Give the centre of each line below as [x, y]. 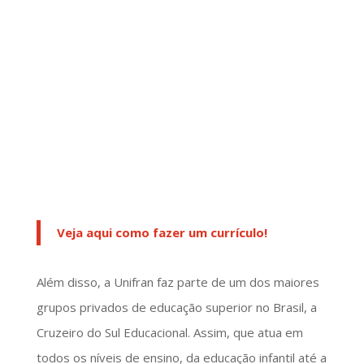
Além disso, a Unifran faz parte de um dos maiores [178, 282]
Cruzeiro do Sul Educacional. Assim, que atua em [169, 332]
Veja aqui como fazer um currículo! [162, 232]
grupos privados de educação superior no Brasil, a [176, 307]
